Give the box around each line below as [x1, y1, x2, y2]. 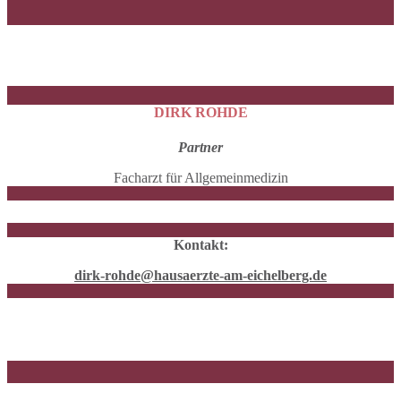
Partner [178, 140, 223, 156]
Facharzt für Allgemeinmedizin [113, 170, 288, 186]
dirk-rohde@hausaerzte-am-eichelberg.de [74, 268, 327, 284]
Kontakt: [173, 237, 228, 253]
